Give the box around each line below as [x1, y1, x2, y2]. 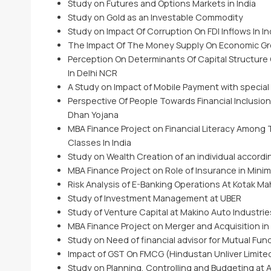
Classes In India [67, 137, 131, 148]
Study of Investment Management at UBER [67, 192, 241, 204]
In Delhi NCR [67, 67, 117, 79]
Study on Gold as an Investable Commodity [67, 11, 243, 23]
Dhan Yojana [67, 109, 119, 120]
